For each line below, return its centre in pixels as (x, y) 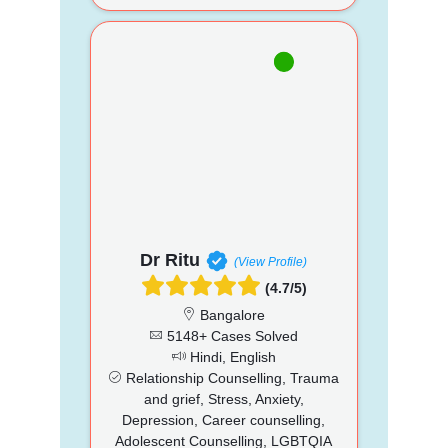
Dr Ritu (170, 259)
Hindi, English (230, 356)
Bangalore (231, 314)
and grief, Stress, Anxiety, (223, 398)
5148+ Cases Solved (231, 335)
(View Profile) (271, 261)
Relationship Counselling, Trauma (231, 377)
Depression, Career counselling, (224, 419)
